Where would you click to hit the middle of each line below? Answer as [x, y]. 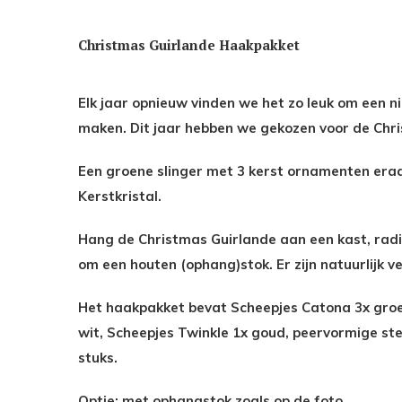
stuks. [98, 358]
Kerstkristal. [120, 197]
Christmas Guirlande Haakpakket [189, 45]
